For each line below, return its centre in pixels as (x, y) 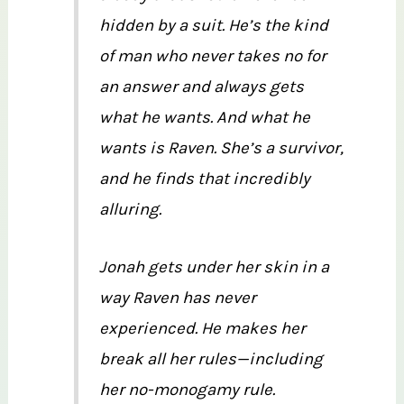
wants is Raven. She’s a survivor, (221, 148)
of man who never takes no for (212, 56)
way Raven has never (177, 298)
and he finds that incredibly (204, 179)
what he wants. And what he (204, 118)
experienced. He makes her (202, 329)
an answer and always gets (201, 87)
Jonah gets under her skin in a (214, 267)
